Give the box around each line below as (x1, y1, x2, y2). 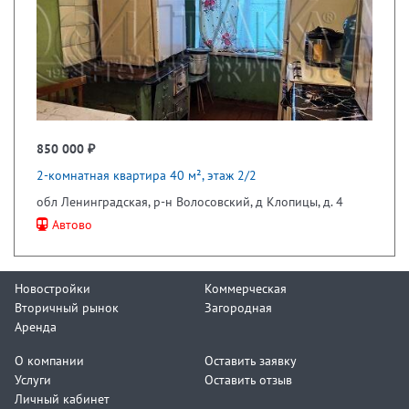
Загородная (204, 298, 272, 316)
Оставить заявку (204, 351, 297, 369)
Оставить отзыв (204, 370, 292, 388)
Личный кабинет (15, 389, 110, 407)
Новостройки (15, 278, 90, 297)
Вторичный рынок (15, 298, 119, 316)
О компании (15, 351, 84, 369)
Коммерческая (204, 278, 287, 297)
